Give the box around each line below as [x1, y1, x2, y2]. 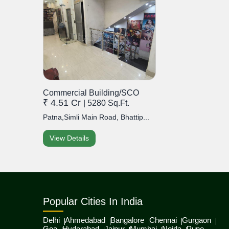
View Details [50, 134, 89, 143]
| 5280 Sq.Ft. [83, 99, 129, 108]
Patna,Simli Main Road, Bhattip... [43, 113, 149, 122]
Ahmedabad [65, 216, 105, 225]
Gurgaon [182, 216, 211, 225]
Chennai [149, 216, 177, 225]
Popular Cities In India [43, 196, 143, 208]
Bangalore [110, 216, 144, 225]
